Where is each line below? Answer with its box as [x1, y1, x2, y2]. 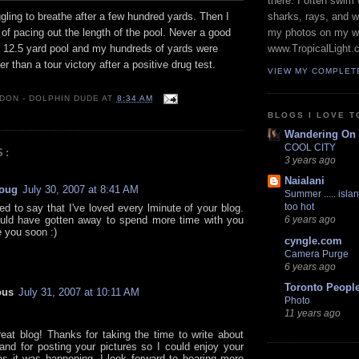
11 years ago [284, 307, 341, 318]
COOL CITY [284, 142, 336, 154]
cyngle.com [284, 234, 342, 247]
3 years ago [284, 155, 336, 166]
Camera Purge [284, 248, 349, 260]
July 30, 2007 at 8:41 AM [22, 184, 139, 196]
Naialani [284, 175, 325, 188]
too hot [284, 201, 314, 213]
